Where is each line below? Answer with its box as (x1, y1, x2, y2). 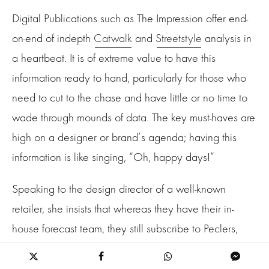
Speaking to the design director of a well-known (12, 182, 226, 196)
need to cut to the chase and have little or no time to (12, 91, 247, 105)
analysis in (202, 31, 252, 46)
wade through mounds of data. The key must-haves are (12, 110, 255, 125)
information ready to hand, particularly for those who (12, 71, 246, 85)
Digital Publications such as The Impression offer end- (12, 11, 248, 26)
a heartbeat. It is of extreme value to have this (12, 51, 216, 65)
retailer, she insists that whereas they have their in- (12, 202, 234, 216)
